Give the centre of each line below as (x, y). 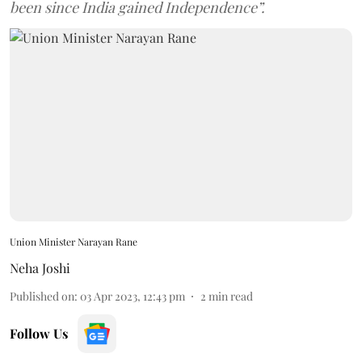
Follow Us (39, 333)
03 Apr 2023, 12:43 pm (133, 296)
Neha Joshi (40, 267)
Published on (42, 296)
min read (231, 296)
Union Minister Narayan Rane (74, 241)
